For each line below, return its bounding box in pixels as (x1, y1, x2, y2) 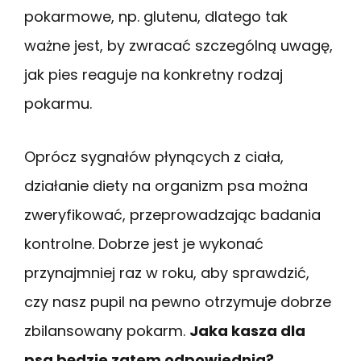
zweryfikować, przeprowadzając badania (24, 204, 321, 225)
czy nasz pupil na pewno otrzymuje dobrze (24, 291, 331, 312)
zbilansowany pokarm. (24, 320, 189, 341)
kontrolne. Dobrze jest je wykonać (24, 233, 263, 254)
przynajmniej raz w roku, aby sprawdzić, (24, 262, 309, 283)
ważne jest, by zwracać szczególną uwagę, (24, 35, 333, 56)
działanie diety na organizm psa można (24, 175, 308, 196)
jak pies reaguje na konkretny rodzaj (24, 64, 283, 85)
